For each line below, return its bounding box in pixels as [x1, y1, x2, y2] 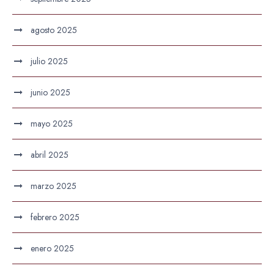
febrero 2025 [31, 211, 80, 223]
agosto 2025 [31, 24, 77, 36]
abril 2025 [31, 149, 68, 161]
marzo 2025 [31, 180, 76, 192]
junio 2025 [31, 86, 70, 98]
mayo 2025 [31, 117, 73, 130]
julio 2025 [31, 55, 68, 67]
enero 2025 [31, 242, 74, 254]
